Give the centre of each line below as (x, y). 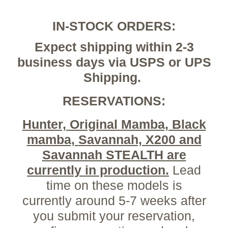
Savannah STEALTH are (114, 155)
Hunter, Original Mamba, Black (114, 124)
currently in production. (98, 170)
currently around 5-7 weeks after (114, 201)
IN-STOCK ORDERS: (114, 26)
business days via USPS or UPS (114, 62)
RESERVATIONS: (114, 101)
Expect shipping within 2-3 (114, 47)
